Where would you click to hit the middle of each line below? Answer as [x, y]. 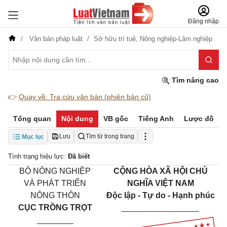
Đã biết [79, 156]
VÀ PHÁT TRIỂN [55, 183]
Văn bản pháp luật [56, 39]
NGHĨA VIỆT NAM [160, 183]
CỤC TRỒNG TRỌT [55, 207]
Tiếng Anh [156, 119]
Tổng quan [32, 119]
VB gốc [116, 119]
